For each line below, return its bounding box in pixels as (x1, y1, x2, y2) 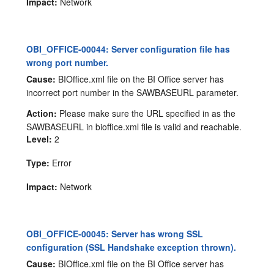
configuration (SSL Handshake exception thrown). (26, 241, 237, 254)
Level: (26, 133, 53, 146)
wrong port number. (26, 56, 109, 69)
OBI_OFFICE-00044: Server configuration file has (26, 43, 231, 56)
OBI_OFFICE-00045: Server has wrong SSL (26, 228, 204, 240)
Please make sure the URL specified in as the (57, 107, 236, 120)
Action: (26, 107, 57, 120)
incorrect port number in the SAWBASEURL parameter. (26, 86, 239, 99)
